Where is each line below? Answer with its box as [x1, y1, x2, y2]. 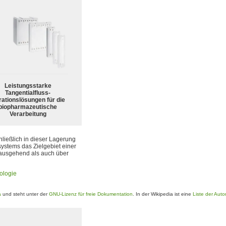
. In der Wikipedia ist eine [133, 191, 193, 197]
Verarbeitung [9, 110, 46, 118]
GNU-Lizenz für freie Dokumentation [49, 191, 133, 197]
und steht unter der [1, 191, 49, 197]
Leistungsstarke [4, 82, 51, 89]
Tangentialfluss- [5, 89, 50, 96]
